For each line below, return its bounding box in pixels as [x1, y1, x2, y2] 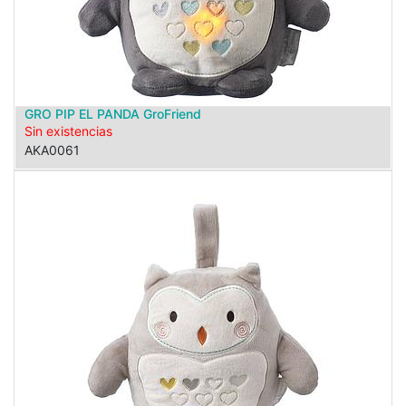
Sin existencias [24, 123, 112, 139]
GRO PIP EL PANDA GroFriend [24, 106, 201, 121]
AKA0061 [24, 142, 80, 158]
